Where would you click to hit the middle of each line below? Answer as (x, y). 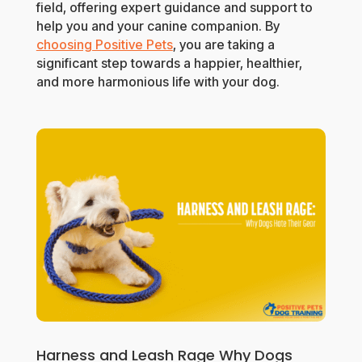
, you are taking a (223, 45)
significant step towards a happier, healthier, (169, 63)
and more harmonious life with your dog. (158, 82)
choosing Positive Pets (104, 45)
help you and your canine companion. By (158, 26)
